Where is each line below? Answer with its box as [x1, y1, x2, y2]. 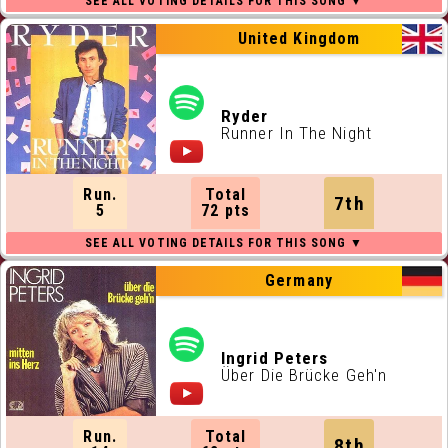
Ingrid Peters [221, 348, 329, 368]
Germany [265, 271, 333, 290]
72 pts [201, 201, 250, 220]
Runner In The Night [221, 123, 372, 143]
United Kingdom [237, 29, 361, 48]
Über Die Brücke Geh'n [221, 365, 388, 385]
